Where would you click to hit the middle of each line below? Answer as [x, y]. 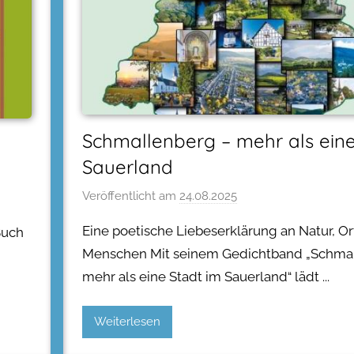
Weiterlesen [127, 322]
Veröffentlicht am [131, 196]
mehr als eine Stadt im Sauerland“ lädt [201, 277]
